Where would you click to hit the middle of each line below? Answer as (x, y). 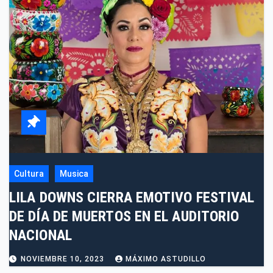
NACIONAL (41, 236)
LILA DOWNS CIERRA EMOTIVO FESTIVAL (132, 198)
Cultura (29, 174)
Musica (74, 174)
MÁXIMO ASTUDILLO (166, 259)
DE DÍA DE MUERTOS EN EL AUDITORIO (124, 217)
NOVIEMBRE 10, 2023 (64, 259)
